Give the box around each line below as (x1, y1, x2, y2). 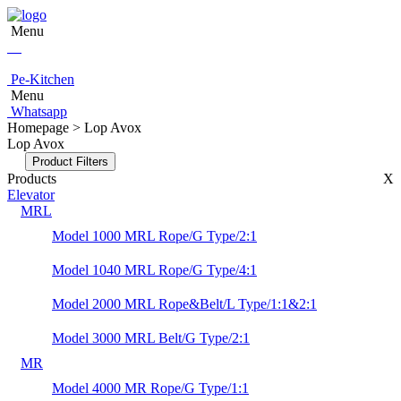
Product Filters (32, 155, 108, 168)
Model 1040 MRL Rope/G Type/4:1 (52, 262, 257, 277)
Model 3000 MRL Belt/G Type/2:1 (52, 330, 250, 346)
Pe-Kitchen (7, 72, 74, 87)
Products (7, 171, 56, 186)
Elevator (7, 187, 55, 202)
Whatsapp (7, 104, 67, 119)
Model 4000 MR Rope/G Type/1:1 (52, 380, 249, 396)
